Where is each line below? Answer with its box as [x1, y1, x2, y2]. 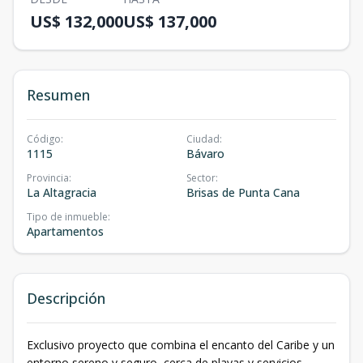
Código [27, 132, 61, 146]
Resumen [27, 85, 90, 105]
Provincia [27, 171, 69, 185]
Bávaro [186, 146, 224, 161]
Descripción [27, 288, 105, 308]
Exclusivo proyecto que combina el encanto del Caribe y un [27, 337, 335, 352]
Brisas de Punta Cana [186, 185, 300, 200]
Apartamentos [27, 224, 104, 239]
